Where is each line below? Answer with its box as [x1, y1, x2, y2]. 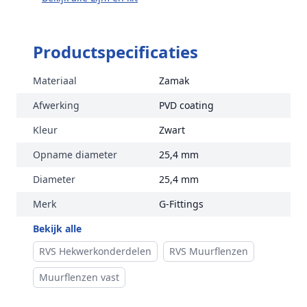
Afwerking [33, 98, 79, 112]
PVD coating [159, 98, 214, 112]
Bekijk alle [33, 221, 82, 235]
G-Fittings [159, 197, 204, 210]
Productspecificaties [33, 40, 198, 63]
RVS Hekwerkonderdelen [39, 244, 151, 258]
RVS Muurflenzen [169, 244, 248, 258]
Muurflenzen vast [39, 270, 119, 284]
